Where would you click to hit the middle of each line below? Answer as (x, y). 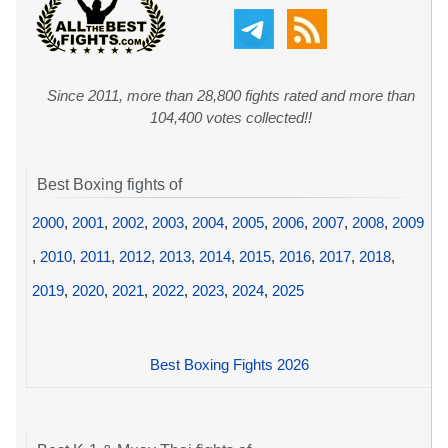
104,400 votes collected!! (231, 118)
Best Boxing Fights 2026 (229, 364)
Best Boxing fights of (109, 185)
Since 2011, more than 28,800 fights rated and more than (231, 96)
